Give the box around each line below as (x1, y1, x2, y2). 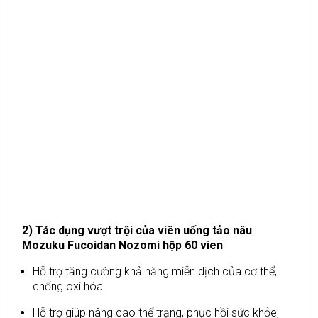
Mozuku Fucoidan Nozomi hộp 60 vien (22, 238, 223, 252)
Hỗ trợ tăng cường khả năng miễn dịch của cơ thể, (33, 264, 277, 278)
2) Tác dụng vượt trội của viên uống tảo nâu (22, 223, 252, 237)
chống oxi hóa (33, 279, 103, 293)
